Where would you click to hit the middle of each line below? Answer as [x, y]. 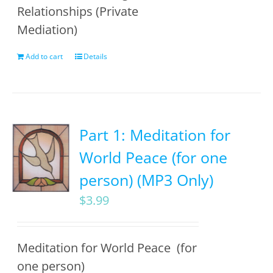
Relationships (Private [78, 11]
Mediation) [48, 30]
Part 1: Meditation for [155, 135]
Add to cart [44, 56]
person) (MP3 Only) [147, 180]
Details [96, 56]
